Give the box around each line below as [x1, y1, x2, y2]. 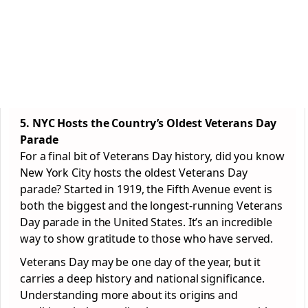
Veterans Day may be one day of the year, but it [20, 254, 261, 269]
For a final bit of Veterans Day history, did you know [20, 148, 285, 164]
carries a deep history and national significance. [20, 271, 265, 286]
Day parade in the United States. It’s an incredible [20, 214, 272, 230]
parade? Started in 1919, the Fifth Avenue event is [20, 181, 272, 197]
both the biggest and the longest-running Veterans [20, 198, 283, 213]
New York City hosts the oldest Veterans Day [20, 165, 247, 180]
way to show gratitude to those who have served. [20, 231, 274, 246]
